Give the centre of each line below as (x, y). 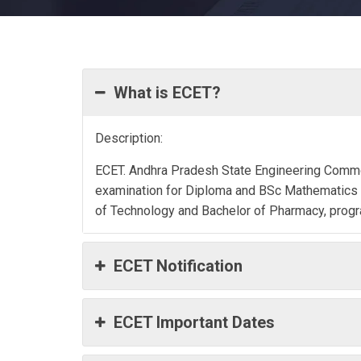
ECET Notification (178, 266)
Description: (129, 138)
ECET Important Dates (194, 322)
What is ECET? (167, 93)
